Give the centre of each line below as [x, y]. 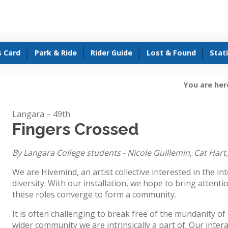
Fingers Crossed [75, 129]
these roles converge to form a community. [94, 194]
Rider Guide [112, 53]
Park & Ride [55, 53]
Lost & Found [171, 53]
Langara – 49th [41, 114]
